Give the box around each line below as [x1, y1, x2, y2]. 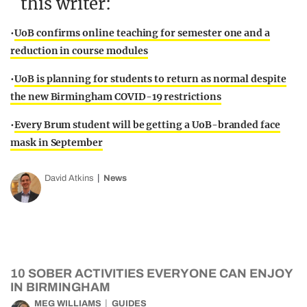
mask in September [10, 136, 103, 149]
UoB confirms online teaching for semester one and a [14, 27, 271, 39]
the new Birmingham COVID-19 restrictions [10, 90, 221, 103]
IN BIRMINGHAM [10, 280, 110, 294]
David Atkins [45, 173, 94, 183]
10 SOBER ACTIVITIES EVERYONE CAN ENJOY [10, 267, 293, 280]
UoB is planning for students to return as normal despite [14, 73, 286, 85]
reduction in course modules [10, 45, 148, 57]
